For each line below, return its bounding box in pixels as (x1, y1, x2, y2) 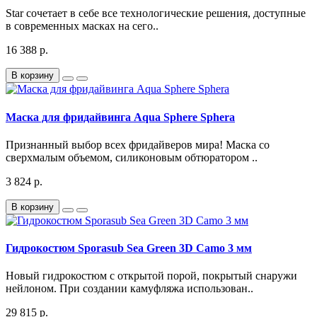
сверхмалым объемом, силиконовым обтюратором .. (6, 151, 258, 163)
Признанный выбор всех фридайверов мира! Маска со (6, 138, 270, 151)
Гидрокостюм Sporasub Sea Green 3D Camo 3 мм (6, 242, 252, 255)
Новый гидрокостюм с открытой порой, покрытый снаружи (6, 270, 297, 282)
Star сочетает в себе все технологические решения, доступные (6, 7, 306, 20)
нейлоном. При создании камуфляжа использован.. (6, 282, 253, 295)
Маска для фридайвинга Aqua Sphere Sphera (6, 110, 235, 123)
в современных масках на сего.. (6, 20, 158, 33)
